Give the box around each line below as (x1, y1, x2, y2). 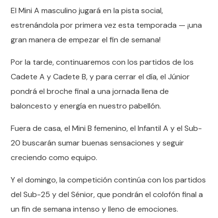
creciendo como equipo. (11, 152, 98, 163)
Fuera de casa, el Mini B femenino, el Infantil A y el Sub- (11, 123, 202, 133)
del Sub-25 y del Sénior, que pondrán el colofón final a (11, 189, 203, 200)
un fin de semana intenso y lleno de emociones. (11, 204, 179, 214)
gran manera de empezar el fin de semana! (11, 35, 161, 45)
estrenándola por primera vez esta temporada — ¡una (11, 20, 202, 30)
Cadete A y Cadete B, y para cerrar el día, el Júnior (11, 72, 190, 82)
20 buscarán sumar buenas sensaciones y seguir (11, 138, 184, 148)
